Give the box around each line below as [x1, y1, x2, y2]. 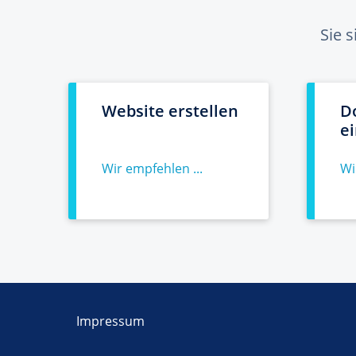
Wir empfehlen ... [102, 160, 203, 177]
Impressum [76, 312, 145, 330]
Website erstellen [102, 100, 238, 122]
